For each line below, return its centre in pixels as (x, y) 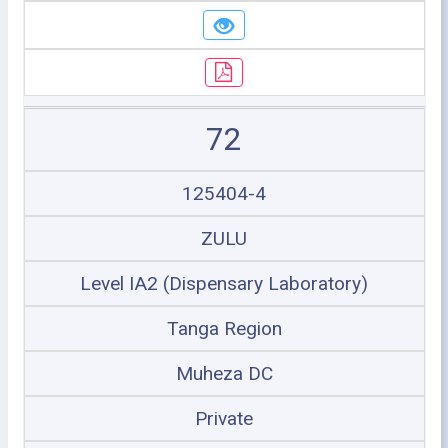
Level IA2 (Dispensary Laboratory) (224, 283)
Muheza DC (224, 373)
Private (224, 418)
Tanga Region (224, 328)
